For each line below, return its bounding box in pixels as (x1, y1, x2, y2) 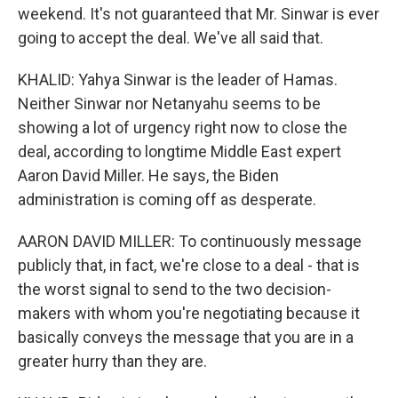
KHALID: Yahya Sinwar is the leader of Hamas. (18, 70, 338, 89)
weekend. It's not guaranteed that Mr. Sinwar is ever (18, 4, 379, 23)
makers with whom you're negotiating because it (18, 304, 360, 322)
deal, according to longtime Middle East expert (18, 142, 341, 161)
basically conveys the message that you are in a (18, 328, 354, 346)
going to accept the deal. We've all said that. (18, 28, 323, 47)
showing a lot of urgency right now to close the (18, 118, 347, 137)
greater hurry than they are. (18, 352, 207, 370)
